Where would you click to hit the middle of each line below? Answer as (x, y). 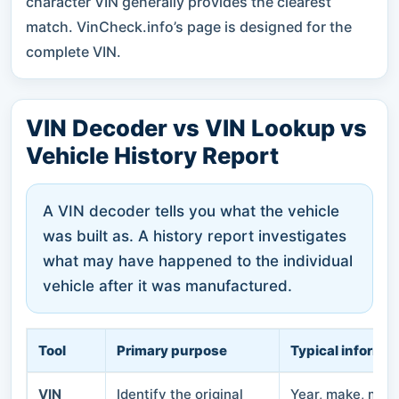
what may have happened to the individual (198, 261)
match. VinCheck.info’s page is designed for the (189, 26)
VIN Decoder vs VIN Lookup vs (196, 127)
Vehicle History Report (152, 155)
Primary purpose (172, 350)
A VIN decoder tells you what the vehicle (191, 211)
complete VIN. (73, 51)
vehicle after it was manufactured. (167, 285)
